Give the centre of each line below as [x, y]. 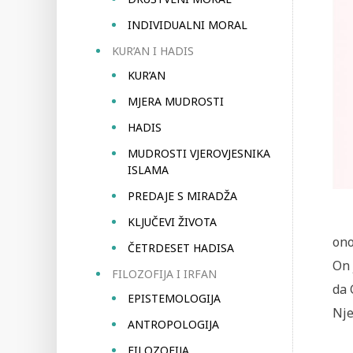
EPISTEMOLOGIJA [174, 298]
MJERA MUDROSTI [176, 101]
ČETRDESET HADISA [181, 248]
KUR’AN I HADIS [153, 51]
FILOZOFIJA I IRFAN [164, 274]
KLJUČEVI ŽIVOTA [172, 222]
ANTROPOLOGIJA [173, 324]
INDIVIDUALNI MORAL [188, 25]
